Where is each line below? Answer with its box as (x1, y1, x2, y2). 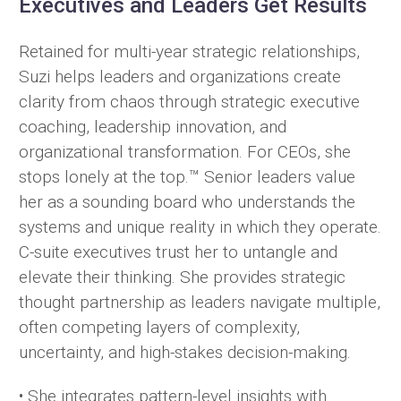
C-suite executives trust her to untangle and (19, 241, 337, 262)
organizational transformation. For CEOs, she (19, 141, 351, 162)
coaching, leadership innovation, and (19, 115, 286, 137)
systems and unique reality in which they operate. (19, 216, 381, 237)
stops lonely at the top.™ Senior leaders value (19, 166, 355, 187)
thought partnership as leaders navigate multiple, (19, 291, 380, 312)
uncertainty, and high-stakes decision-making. (19, 341, 351, 363)
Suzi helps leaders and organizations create (19, 65, 341, 87)
